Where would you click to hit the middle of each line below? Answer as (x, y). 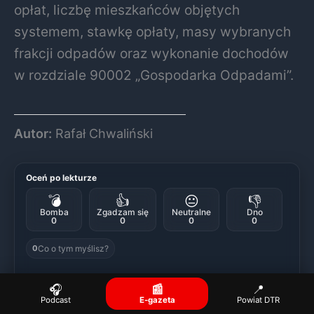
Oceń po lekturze (61, 177)
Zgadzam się (123, 212)
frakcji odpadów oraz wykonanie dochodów (151, 53)
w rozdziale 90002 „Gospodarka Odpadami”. (154, 75)
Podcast (55, 300)
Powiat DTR (259, 300)
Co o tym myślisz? (73, 248)
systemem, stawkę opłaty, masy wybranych (152, 31)
